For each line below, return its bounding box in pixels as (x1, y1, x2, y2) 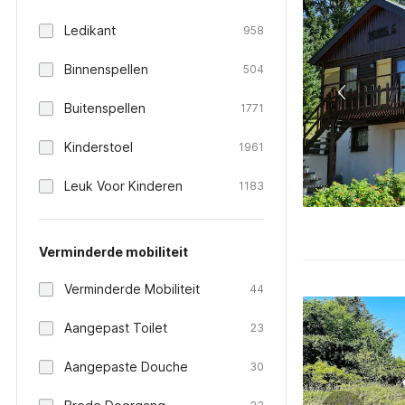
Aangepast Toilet (64, 320, 167, 335)
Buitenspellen (64, 100, 146, 116)
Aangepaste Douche (64, 359, 188, 374)
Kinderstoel (64, 139, 133, 155)
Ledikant (64, 23, 116, 38)
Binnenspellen (64, 61, 148, 77)
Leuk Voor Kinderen (64, 178, 183, 193)
